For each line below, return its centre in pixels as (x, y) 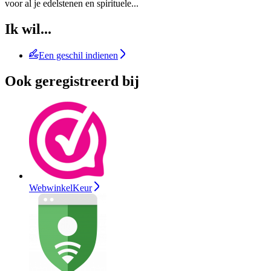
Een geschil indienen (78, 56)
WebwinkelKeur (60, 188)
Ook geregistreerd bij (72, 81)
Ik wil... (28, 29)
